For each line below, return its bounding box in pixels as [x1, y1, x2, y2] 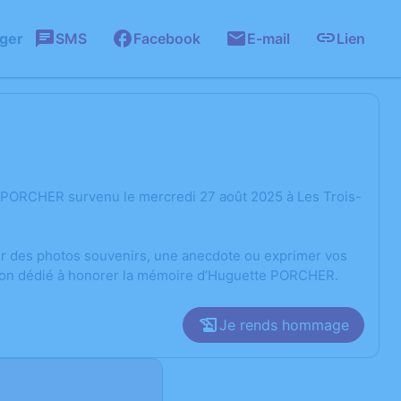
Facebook [133, 30, 200, 47]
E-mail [247, 30, 290, 47]
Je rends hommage [219, 316, 349, 334]
